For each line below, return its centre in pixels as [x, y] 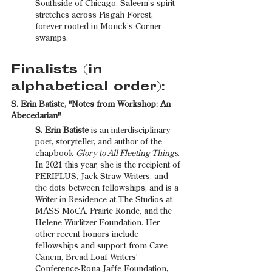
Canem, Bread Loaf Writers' [88, 257]
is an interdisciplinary [132, 130]
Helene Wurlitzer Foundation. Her [99, 223]
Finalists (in [59, 70]
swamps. [52, 38]
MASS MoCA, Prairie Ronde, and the [105, 211]
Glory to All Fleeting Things [127, 153]
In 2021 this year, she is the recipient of [109, 165]
